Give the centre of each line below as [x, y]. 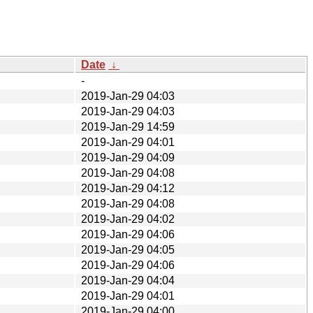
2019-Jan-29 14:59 [128, 126]
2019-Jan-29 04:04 [128, 280]
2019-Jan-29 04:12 [128, 188]
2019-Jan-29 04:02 [128, 219]
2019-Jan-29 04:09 [128, 157]
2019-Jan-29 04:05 [128, 249]
